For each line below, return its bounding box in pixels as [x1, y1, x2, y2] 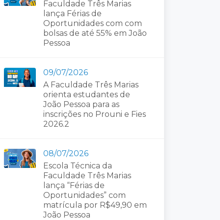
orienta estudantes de [43, 89, 130, 99]
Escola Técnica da [43, 161, 112, 170]
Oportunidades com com [43, 18, 142, 28]
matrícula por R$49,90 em [43, 200, 147, 210]
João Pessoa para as [43, 99, 119, 109]
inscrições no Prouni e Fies [43, 109, 146, 119]
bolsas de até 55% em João [43, 28, 147, 38]
